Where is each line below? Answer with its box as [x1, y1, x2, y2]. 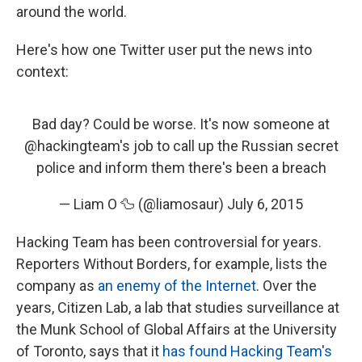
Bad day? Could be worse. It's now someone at [32, 116, 330, 133]
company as [16, 277, 98, 294]
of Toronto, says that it [16, 343, 162, 360]
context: [16, 63, 69, 80]
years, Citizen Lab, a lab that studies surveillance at [16, 299, 339, 316]
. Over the [256, 277, 317, 294]
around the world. [16, 3, 127, 20]
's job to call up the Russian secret [119, 137, 339, 154]
